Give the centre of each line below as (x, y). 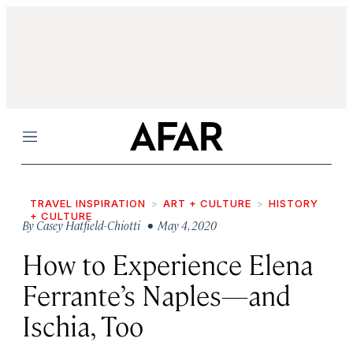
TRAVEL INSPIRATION (88, 203)
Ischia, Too (83, 325)
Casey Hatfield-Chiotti (88, 225)
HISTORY (294, 203)
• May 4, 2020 (180, 225)
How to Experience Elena (167, 264)
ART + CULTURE (207, 203)
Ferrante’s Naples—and (156, 294)
